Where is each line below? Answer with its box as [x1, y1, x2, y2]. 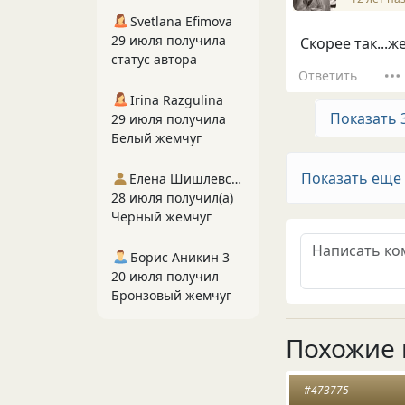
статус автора [111, 51, 197, 68]
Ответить [297, 66, 357, 84]
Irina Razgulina [130, 91, 223, 108]
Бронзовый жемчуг [111, 287, 231, 304]
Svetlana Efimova [130, 13, 232, 30]
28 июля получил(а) [111, 189, 233, 206]
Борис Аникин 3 [130, 249, 230, 266]
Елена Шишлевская [231, 170, 241, 187]
